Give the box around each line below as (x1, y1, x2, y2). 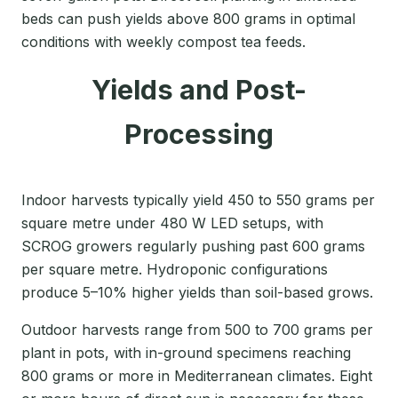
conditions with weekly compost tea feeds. (21, 33, 306, 52)
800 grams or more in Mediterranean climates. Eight (21, 367, 372, 386)
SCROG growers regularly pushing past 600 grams (21, 237, 365, 256)
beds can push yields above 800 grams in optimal (21, 10, 355, 28)
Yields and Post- (92, 74, 306, 107)
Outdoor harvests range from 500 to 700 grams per (21, 321, 373, 339)
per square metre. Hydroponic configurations (21, 260, 328, 279)
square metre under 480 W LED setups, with (21, 214, 323, 233)
